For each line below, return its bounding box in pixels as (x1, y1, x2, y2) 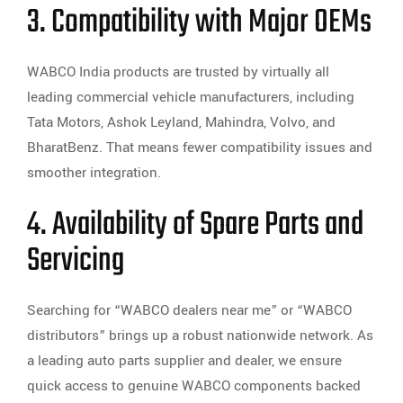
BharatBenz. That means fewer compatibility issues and (27, 138, 372, 158)
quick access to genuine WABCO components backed (27, 376, 361, 397)
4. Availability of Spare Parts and (27, 200, 363, 252)
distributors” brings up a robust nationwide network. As (27, 326, 373, 346)
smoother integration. (27, 163, 161, 184)
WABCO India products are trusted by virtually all (27, 62, 329, 83)
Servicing (27, 236, 124, 288)
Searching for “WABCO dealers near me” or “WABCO (27, 300, 352, 321)
